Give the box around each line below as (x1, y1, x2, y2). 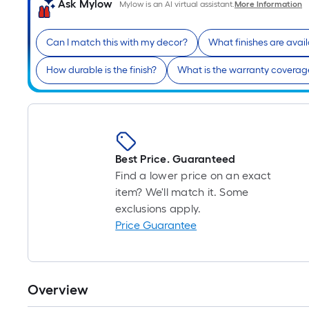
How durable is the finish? (46, 64, 157, 76)
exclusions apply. (115, 202, 201, 215)
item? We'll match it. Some (115, 186, 249, 199)
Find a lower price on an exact (115, 169, 272, 182)
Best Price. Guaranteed (115, 152, 236, 166)
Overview (28, 281, 88, 298)
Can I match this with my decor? (46, 37, 188, 48)
